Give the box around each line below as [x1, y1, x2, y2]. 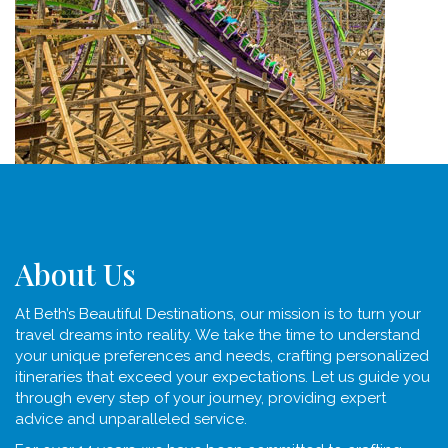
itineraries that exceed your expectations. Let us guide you [15, 368, 430, 386]
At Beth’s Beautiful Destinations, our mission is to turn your [15, 305, 421, 323]
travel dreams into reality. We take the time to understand [15, 326, 420, 344]
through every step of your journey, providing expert [15, 389, 386, 407]
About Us [15, 254, 136, 294]
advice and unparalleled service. [15, 410, 247, 428]
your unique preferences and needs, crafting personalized [15, 347, 429, 365]
